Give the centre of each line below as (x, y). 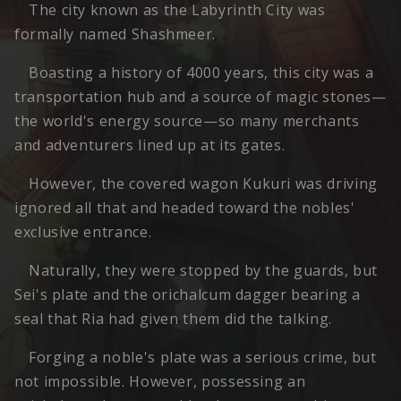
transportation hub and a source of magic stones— (200, 97)
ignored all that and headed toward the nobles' (185, 208)
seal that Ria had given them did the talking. (173, 319)
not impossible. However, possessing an (160, 382)
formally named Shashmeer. (115, 34)
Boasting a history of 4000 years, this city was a (201, 73)
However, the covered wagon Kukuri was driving (203, 184)
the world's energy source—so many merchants (187, 121)
